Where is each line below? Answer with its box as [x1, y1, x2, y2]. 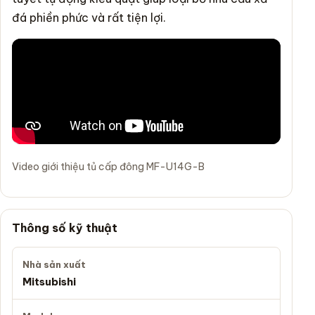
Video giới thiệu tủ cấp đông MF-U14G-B [12, 160, 205, 173]
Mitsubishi [22, 274, 76, 288]
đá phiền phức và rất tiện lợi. [12, 10, 166, 25]
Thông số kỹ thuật [12, 220, 117, 235]
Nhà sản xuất [22, 258, 86, 270]
